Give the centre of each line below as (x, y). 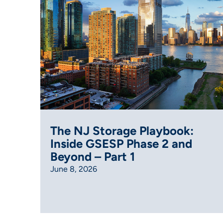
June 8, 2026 (73, 169)
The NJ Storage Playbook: (122, 130)
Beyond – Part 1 (92, 156)
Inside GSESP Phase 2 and (121, 143)
